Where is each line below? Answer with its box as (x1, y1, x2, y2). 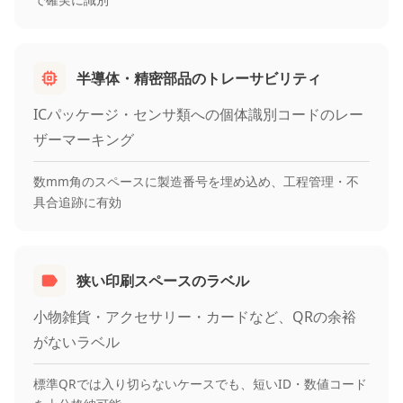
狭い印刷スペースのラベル (76, 270, 249, 291)
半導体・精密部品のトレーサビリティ (76, 67, 321, 88)
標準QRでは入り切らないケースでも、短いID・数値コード (33, 374, 367, 392)
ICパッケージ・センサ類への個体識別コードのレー (33, 103, 363, 124)
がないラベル (33, 331, 120, 352)
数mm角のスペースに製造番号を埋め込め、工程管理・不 (33, 172, 359, 190)
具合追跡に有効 (33, 193, 121, 210)
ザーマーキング (33, 129, 134, 149)
